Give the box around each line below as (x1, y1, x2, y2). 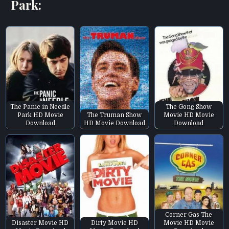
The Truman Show (87, 111, 142, 119)
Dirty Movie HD (90, 219, 138, 227)
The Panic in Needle (10, 103, 71, 110)
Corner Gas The (165, 211, 213, 219)
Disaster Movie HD (12, 219, 69, 227)
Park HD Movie (17, 111, 63, 119)
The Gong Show (166, 103, 212, 110)
